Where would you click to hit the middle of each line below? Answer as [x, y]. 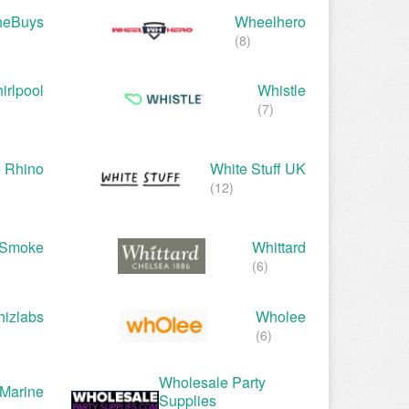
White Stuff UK [258, 169]
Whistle [282, 90]
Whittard [279, 246]
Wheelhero [270, 22]
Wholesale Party [212, 382]
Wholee [281, 316]
